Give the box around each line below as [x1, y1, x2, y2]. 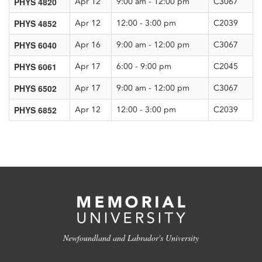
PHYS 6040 [14, 39, 57, 51]
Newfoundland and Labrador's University [63, 232, 199, 243]
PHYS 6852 [14, 104, 57, 116]
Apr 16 [75, 40, 101, 50]
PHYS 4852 [14, 18, 57, 29]
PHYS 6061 [14, 61, 57, 73]
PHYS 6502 [14, 82, 57, 94]
